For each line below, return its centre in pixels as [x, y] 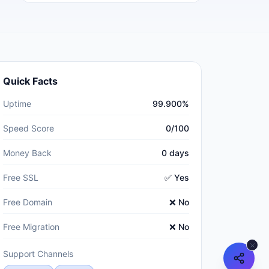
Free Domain [28, 202]
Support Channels [38, 254]
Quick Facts [30, 81]
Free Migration [31, 227]
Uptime [17, 104]
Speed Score [29, 128]
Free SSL [21, 177]
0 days [175, 153]
